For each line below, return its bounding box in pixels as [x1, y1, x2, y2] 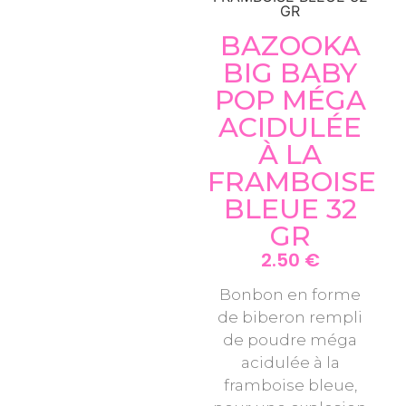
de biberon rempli [217, 307, 363, 326]
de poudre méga [223, 330, 358, 349]
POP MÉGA [214, 83, 366, 118]
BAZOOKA [219, 29, 361, 63]
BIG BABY [223, 56, 358, 91]
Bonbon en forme [219, 285, 362, 304]
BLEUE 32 [223, 192, 357, 227]
